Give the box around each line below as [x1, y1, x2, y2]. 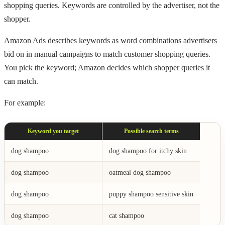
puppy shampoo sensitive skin [108, 189, 193, 198]
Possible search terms [124, 128, 179, 134]
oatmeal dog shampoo [108, 168, 171, 176]
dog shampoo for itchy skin [108, 146, 187, 155]
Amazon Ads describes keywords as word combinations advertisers [4, 36, 217, 45]
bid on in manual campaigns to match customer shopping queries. [4, 49, 210, 58]
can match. [4, 76, 38, 85]
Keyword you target [28, 128, 79, 134]
